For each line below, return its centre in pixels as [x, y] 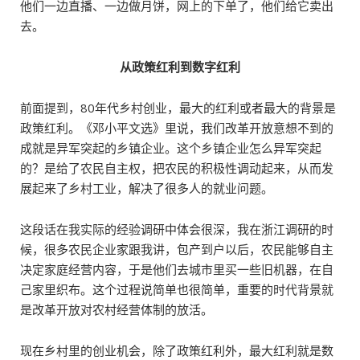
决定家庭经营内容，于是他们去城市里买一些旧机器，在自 [177, 269]
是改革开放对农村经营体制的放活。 [117, 309]
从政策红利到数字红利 [180, 67]
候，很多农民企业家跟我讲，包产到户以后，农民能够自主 [177, 249]
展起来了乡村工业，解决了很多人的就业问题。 [147, 188]
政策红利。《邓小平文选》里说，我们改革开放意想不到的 [177, 128]
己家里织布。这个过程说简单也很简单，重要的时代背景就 [177, 289]
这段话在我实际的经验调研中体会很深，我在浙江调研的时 [177, 229]
